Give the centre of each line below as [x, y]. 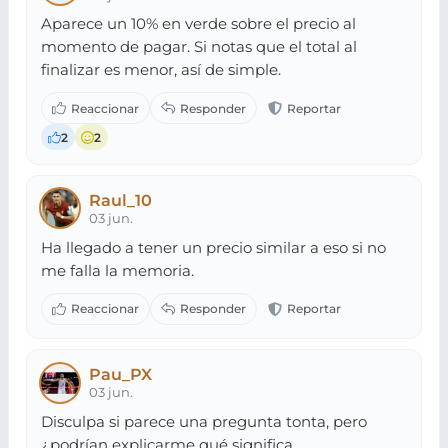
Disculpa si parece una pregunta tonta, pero [204, 421]
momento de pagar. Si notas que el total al [199, 47]
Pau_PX [120, 374]
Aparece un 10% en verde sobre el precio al [199, 24]
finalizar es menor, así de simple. [161, 70]
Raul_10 [120, 200]
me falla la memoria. [118, 270]
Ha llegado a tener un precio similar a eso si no [214, 247]
